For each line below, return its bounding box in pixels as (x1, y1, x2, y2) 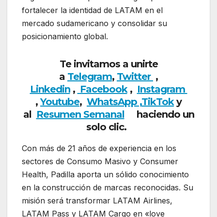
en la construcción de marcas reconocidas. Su (22, 183, 193, 193)
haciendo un (124, 108, 194, 121)
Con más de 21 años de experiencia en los (22, 143, 176, 154)
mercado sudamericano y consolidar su (22, 18, 167, 29)
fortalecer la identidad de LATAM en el (22, 5, 163, 15)
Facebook (77, 83, 127, 95)
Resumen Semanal (36, 108, 124, 121)
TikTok (141, 96, 174, 108)
